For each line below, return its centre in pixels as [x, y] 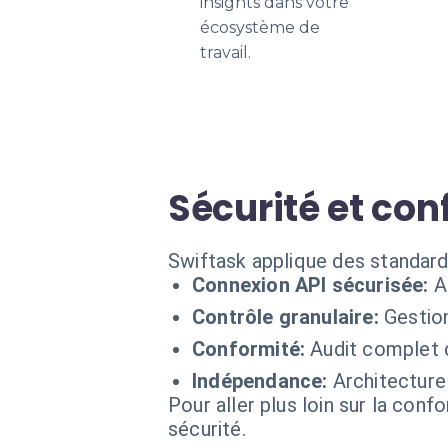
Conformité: [249, 349]
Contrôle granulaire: [285, 317]
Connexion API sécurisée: [310, 285]
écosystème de [260, 27]
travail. [225, 52]
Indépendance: [260, 381]
